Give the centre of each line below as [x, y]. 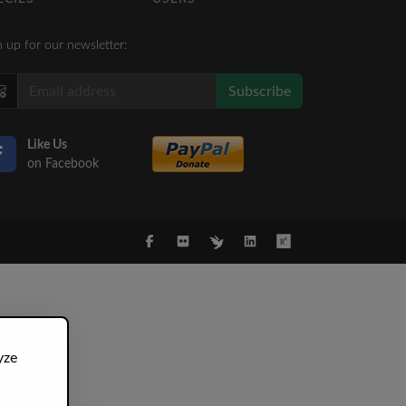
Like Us [47, 145]
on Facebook [63, 164]
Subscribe [260, 91]
